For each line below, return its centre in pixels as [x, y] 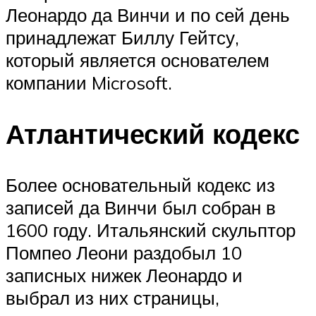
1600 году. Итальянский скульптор [151, 230]
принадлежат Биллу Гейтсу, [122, 38]
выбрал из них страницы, [113, 298]
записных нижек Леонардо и [124, 275]
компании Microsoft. [89, 83]
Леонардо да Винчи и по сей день [148, 15]
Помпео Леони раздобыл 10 [124, 253]
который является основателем [138, 60]
